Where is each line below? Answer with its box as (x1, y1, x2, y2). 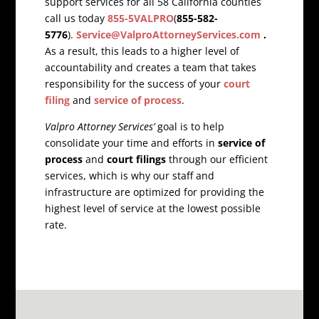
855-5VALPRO (107, 11, 174, 26)
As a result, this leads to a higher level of (44, 44, 239, 58)
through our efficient (165, 152, 268, 167)
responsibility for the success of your (44, 77, 224, 91)
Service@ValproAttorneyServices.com (75, 28, 261, 42)
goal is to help (154, 120, 224, 134)
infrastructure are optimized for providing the (44, 185, 264, 199)
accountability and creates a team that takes (44, 61, 256, 75)
